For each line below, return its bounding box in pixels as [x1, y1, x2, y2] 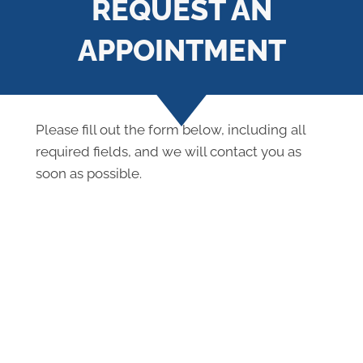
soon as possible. [36, 164, 142, 181]
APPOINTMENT [77, 32, 286, 67]
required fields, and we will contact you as [36, 143, 301, 160]
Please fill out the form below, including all [36, 121, 305, 138]
